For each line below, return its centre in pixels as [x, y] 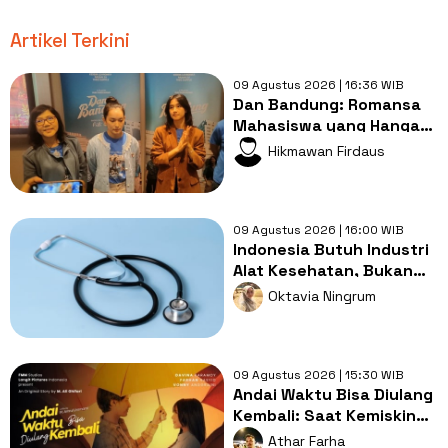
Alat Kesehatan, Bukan [322, 270]
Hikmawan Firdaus [326, 150]
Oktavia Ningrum [321, 295]
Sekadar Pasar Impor [315, 291]
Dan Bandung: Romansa [326, 104]
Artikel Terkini [70, 40]
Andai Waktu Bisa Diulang [332, 394]
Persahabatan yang [311, 167]
